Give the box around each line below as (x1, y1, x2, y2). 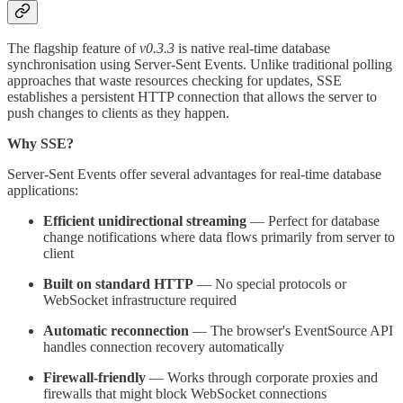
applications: (7, 183, 78, 199)
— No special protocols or (193, 276, 346, 292)
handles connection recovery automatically (43, 339, 284, 355)
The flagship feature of (7, 40, 139, 57)
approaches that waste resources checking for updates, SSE (7, 73, 342, 89)
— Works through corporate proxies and (146, 370, 378, 386)
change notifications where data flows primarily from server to (43, 229, 395, 246)
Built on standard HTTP (43, 276, 193, 292)
